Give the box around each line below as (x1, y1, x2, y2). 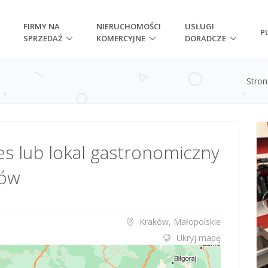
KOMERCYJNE (96, 33, 146, 44)
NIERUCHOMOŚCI (96, 21, 162, 32)
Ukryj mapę (176, 232, 221, 243)
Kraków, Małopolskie (137, 215, 221, 227)
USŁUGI (185, 21, 215, 32)
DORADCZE (185, 33, 227, 44)
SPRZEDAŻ (23, 33, 63, 44)
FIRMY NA (23, 21, 60, 32)
